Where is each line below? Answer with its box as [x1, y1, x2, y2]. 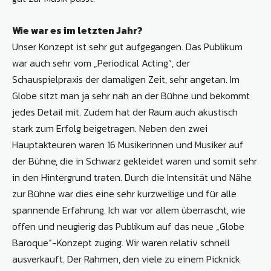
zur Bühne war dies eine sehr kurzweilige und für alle [12, 186, 237, 201]
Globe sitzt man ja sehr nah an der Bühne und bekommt [12, 88, 250, 103]
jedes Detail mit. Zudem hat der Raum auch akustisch [12, 105, 238, 120]
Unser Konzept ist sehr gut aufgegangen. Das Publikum [12, 39, 243, 54]
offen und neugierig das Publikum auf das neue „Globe [12, 219, 244, 234]
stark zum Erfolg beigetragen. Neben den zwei [12, 121, 207, 136]
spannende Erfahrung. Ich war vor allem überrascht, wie [12, 203, 246, 218]
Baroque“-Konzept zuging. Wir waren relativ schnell [12, 235, 230, 250]
